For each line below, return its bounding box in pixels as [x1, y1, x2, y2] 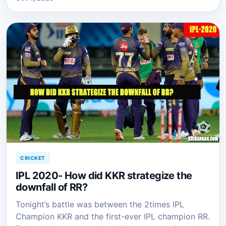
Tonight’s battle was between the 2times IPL [16, 199, 184, 209]
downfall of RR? [16, 181, 87, 193]
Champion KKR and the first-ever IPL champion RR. [16, 211, 210, 221]
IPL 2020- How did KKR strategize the [16, 169, 192, 182]
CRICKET [20, 154, 45, 161]
